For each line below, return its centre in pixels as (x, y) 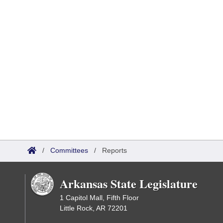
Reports (114, 150)
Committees (69, 150)
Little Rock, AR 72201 (94, 208)
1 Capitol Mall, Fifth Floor (99, 198)
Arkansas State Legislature (129, 183)
